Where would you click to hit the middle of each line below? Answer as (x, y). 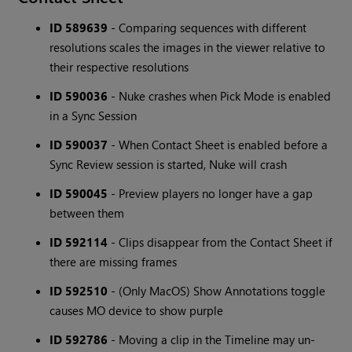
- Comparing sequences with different (207, 28)
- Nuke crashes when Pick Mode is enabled (220, 96)
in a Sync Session (93, 116)
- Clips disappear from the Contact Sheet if (220, 242)
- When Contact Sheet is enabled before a (218, 145)
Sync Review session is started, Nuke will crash (169, 165)
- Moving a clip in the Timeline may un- (212, 340)
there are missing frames (114, 262)
